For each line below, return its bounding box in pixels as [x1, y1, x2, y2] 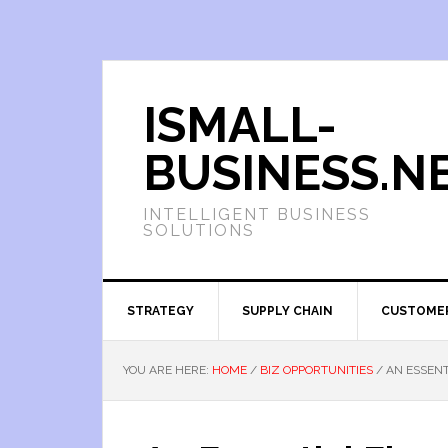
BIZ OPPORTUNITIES [260, 363, 373, 377]
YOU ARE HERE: [123, 363, 212, 377]
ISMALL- [143, 97, 337, 153]
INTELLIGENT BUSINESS [143, 205, 371, 224]
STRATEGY [127, 304, 194, 318]
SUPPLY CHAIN [242, 304, 333, 318]
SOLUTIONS [143, 221, 255, 240]
